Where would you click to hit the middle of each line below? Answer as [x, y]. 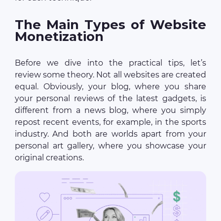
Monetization [59, 37]
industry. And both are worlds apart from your [110, 134]
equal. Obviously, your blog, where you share [110, 87]
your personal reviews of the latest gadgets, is [110, 98]
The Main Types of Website [110, 25]
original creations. [49, 158]
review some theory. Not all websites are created [110, 75]
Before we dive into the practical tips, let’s [110, 63]
